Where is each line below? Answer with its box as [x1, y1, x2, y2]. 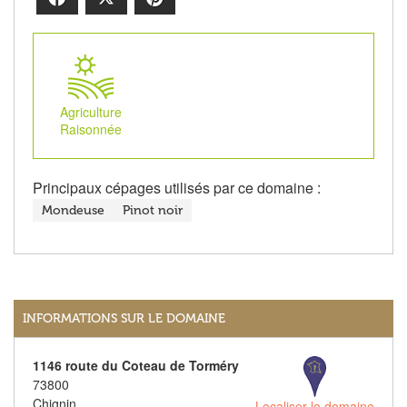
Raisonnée [59, 120, 122, 139]
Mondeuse [42, 203, 104, 219]
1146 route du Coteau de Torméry [33, 356, 239, 375]
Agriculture [59, 103, 122, 122]
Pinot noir [123, 203, 183, 219]
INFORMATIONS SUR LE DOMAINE [23, 311, 225, 327]
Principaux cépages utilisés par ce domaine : [33, 177, 321, 199]
